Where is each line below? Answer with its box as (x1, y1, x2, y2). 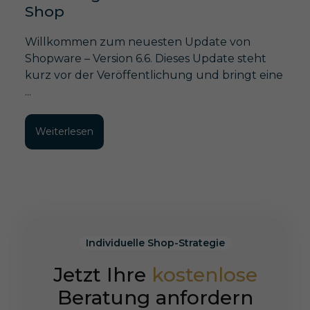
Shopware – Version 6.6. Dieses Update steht (24, 52, 266, 66)
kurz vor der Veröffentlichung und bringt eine (24, 69, 283, 82)
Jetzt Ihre (53, 263, 152, 287)
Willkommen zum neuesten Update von (24, 35, 250, 49)
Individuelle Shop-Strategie (85, 237, 225, 250)
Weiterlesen (35, 125, 93, 138)
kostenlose (151, 263, 257, 287)
